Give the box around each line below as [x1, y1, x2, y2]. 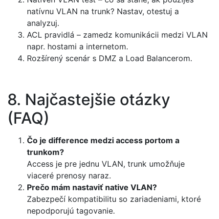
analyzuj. [27, 18, 59, 28]
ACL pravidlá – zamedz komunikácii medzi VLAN [27, 29, 208, 40]
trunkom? [27, 147, 64, 157]
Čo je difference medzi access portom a [27, 135, 179, 146]
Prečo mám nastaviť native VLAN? [27, 182, 157, 193]
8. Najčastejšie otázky [7, 90, 170, 109]
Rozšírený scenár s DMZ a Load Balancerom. [27, 53, 192, 63]
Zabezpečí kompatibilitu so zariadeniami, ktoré [27, 194, 201, 204]
